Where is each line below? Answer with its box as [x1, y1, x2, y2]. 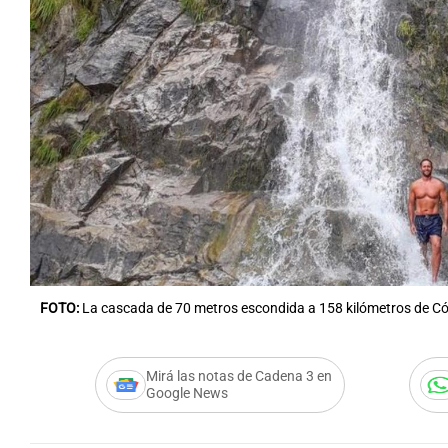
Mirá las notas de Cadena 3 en [145, 367, 332, 385]
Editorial [9, 167, 61, 184]
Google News [145, 384, 228, 402]
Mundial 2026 [207, 167, 293, 184]
